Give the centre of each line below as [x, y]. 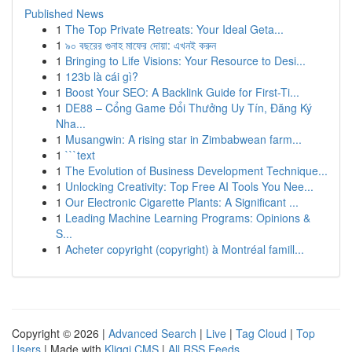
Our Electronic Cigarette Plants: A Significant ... [182, 202]
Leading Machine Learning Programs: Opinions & [188, 218]
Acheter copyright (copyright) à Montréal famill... [185, 249]
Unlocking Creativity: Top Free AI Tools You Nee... [189, 186]
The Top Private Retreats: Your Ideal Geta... [174, 29]
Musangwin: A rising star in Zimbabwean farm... [183, 139]
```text [80, 155]
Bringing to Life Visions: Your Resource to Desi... [185, 60]
